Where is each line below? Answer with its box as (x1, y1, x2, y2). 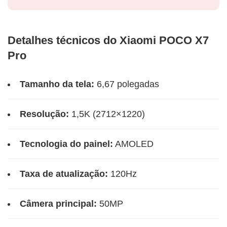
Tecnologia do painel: (20, 139, 113, 149)
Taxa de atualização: (20, 169, 108, 179)
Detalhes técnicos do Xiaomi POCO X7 (8, 34, 209, 47)
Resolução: (20, 109, 69, 120)
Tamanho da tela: (20, 79, 94, 90)
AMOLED (113, 139, 154, 149)
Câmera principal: (20, 199, 97, 209)
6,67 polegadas (94, 79, 159, 90)
